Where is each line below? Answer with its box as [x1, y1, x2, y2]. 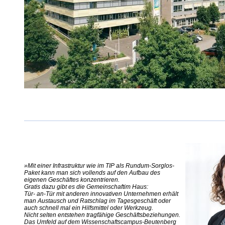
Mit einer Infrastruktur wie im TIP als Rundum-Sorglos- [27, 162, 174, 170]
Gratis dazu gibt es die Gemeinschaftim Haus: [24, 183, 148, 191]
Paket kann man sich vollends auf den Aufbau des [24, 169, 160, 177]
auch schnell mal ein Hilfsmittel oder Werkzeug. [24, 204, 153, 212]
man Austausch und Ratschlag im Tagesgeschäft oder [24, 197, 171, 205]
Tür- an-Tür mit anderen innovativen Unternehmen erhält [24, 190, 178, 198]
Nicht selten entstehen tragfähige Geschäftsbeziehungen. [24, 211, 180, 219]
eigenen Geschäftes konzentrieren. [24, 176, 120, 184]
